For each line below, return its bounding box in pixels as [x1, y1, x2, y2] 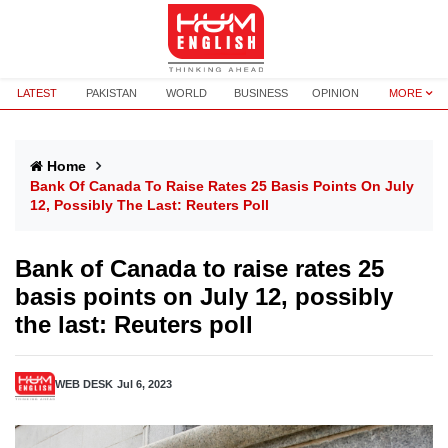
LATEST [17, 87, 58, 99]
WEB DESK [55, 378, 113, 390]
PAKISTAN [86, 87, 138, 99]
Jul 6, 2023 [117, 378, 172, 390]
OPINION [312, 87, 360, 99]
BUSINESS [234, 87, 289, 99]
